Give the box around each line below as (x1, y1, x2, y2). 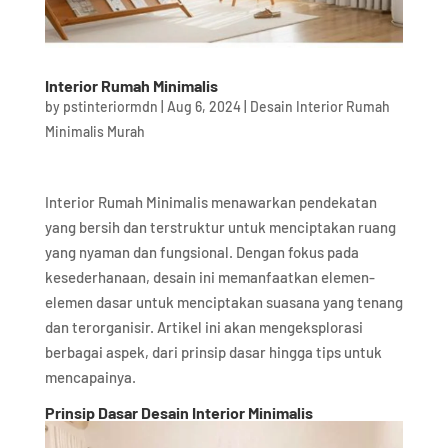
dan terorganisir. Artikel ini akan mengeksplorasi (44, 318, 363, 337)
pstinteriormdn (62, 98, 158, 116)
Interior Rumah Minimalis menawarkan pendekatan (44, 193, 377, 212)
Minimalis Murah (44, 123, 145, 141)
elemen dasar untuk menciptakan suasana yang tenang (44, 293, 403, 312)
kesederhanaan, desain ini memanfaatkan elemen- (44, 268, 375, 287)
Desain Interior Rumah (249, 98, 390, 116)
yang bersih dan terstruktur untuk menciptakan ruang (44, 218, 396, 237)
